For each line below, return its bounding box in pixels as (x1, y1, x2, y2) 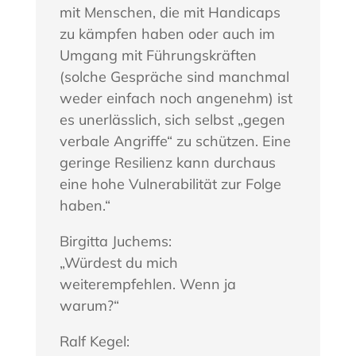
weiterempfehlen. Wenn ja (59, 275, 236, 294)
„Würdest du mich (59, 253, 178, 273)
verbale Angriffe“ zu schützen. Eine (59, 132, 291, 151)
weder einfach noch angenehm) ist (59, 89, 292, 108)
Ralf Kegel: (59, 332, 130, 351)
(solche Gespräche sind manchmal (59, 68, 289, 87)
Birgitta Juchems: (59, 232, 172, 251)
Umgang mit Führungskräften (59, 46, 257, 65)
